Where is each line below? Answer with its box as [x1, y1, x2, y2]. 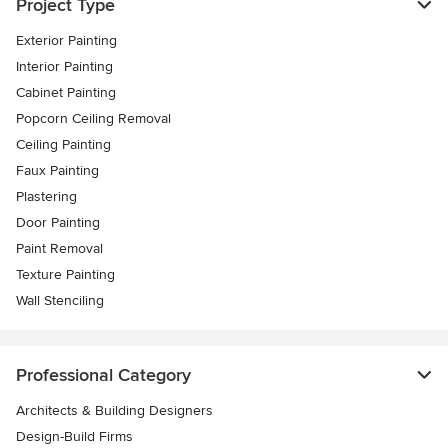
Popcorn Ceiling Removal [16, 109, 171, 127]
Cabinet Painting [16, 83, 116, 101]
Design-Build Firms [16, 427, 133, 445]
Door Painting [16, 213, 100, 231]
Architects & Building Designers [16, 401, 213, 419]
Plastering [16, 187, 77, 205]
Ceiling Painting [16, 135, 111, 153]
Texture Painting [16, 265, 115, 283]
